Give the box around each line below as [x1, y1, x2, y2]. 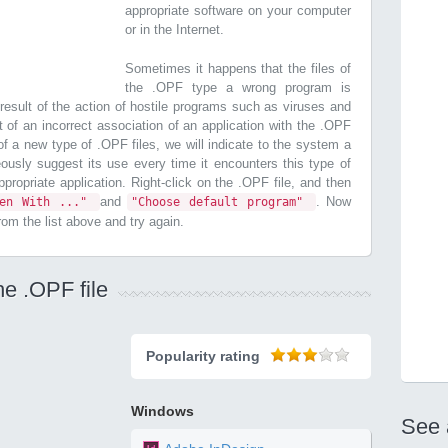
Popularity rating [146, 348, 261, 364]
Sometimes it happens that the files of [125, 61, 351, 76]
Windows [131, 403, 195, 419]
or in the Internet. [125, 22, 224, 37]
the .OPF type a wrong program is [125, 80, 351, 95]
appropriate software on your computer [125, 3, 351, 18]
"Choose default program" [130, 195, 312, 209]
